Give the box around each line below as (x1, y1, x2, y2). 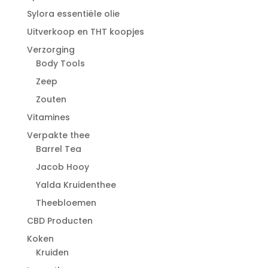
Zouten (35, 93, 66, 105)
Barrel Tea (35, 142, 81, 155)
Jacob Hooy (35, 160, 89, 173)
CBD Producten (26, 214, 93, 227)
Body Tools (35, 57, 85, 69)
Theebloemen (35, 196, 96, 209)
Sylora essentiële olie (26, 7, 120, 20)
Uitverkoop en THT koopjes (26, 25, 144, 38)
